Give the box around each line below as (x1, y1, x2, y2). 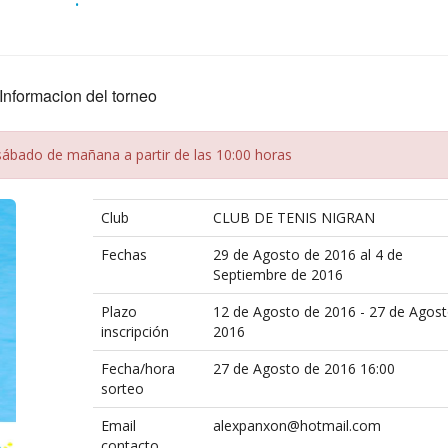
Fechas (100, 245, 147, 264)
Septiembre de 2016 (212, 265, 343, 284)
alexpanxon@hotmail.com (212, 416, 381, 435)
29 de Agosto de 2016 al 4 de (212, 245, 403, 264)
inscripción (100, 322, 169, 341)
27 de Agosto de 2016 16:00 (212, 359, 395, 378)
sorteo (100, 379, 144, 398)
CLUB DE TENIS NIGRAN (212, 208, 375, 227)
